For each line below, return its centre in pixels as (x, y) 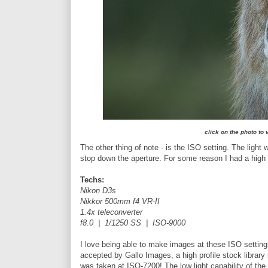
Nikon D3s (98, 191)
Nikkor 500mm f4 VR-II (120, 202)
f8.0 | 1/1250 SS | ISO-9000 (133, 223)
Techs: (92, 180)
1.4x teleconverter (111, 212)
